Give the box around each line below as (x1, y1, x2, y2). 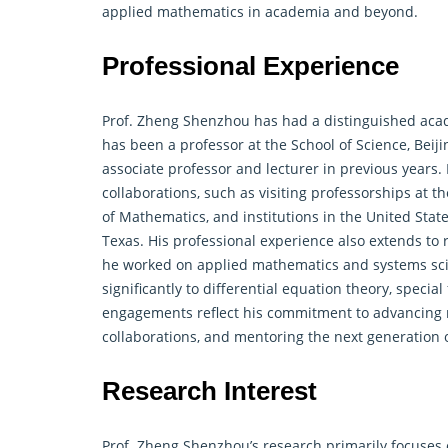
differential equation (203, 278, 342, 298)
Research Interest (102, 375, 317, 406)
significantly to (102, 278, 203, 298)
